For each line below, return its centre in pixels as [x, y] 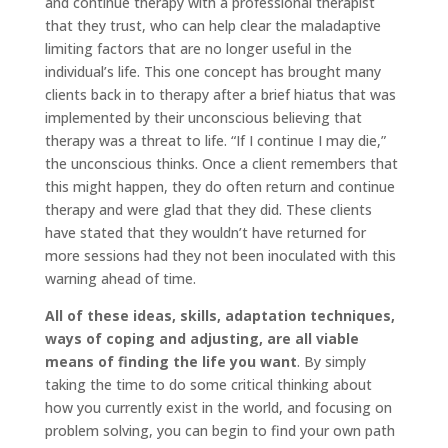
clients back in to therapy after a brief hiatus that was [220, 94]
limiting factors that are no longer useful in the [198, 48]
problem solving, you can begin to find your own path [219, 430]
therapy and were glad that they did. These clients [208, 209]
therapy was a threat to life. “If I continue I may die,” [215, 140]
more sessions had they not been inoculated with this [220, 255]
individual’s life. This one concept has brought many [212, 71]
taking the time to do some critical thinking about [208, 384]
